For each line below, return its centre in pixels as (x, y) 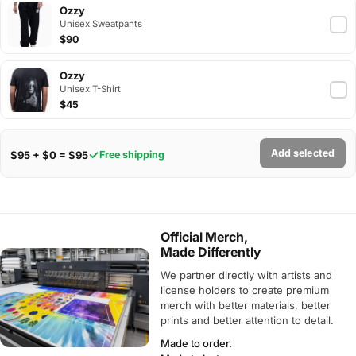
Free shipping (132, 155)
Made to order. (197, 343)
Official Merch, (204, 236)
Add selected (302, 153)
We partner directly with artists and (247, 275)
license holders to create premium (245, 290)
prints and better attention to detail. (248, 320)
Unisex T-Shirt (90, 89)
